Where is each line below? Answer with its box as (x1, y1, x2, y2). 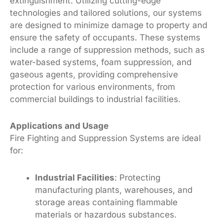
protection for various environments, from (10, 81, 175, 92)
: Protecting (114, 173, 160, 183)
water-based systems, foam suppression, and (10, 57, 191, 67)
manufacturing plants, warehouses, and (35, 185, 192, 195)
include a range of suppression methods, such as (10, 44, 205, 55)
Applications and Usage (10, 121, 109, 131)
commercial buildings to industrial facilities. (10, 94, 181, 104)
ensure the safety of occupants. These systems (10, 32, 200, 42)
